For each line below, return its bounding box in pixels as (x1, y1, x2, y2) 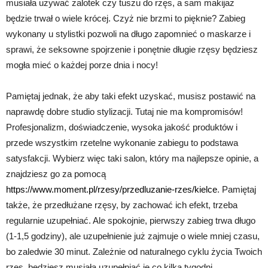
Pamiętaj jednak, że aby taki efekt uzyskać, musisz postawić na (6, 91, 255, 102)
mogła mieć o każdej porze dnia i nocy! (6, 60, 158, 71)
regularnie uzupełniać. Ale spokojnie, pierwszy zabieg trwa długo (6, 215, 255, 226)
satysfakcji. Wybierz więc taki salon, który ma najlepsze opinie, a (6, 153, 258, 164)
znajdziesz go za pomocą (6, 169, 106, 179)
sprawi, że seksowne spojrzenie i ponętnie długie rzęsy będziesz (6, 44, 258, 55)
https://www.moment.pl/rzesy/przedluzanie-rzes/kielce (6, 184, 217, 195)
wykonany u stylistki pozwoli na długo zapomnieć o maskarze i (6, 29, 251, 39)
